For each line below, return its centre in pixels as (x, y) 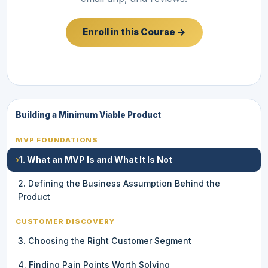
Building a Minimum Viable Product (88, 115)
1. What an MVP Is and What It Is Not (96, 159)
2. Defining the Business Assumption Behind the (119, 183)
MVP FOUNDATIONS (57, 140)
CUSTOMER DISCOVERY (65, 221)
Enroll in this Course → (134, 32)
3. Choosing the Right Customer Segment (105, 240)
